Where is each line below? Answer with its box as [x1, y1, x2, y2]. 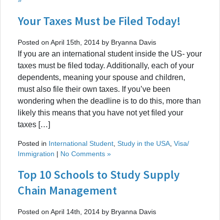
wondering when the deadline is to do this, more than [18, 96, 201, 105]
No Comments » [60, 149, 111, 158]
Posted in [18, 139, 49, 147]
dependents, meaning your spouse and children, [18, 73, 185, 82]
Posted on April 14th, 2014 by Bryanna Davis [18, 207, 156, 216]
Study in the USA [117, 139, 170, 147]
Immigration [18, 149, 55, 158]
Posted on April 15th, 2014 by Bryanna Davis [18, 38, 156, 46]
